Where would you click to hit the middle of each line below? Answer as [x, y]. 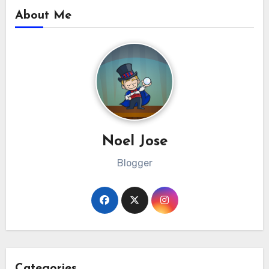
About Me [43, 15]
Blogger [134, 163]
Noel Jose [134, 141]
